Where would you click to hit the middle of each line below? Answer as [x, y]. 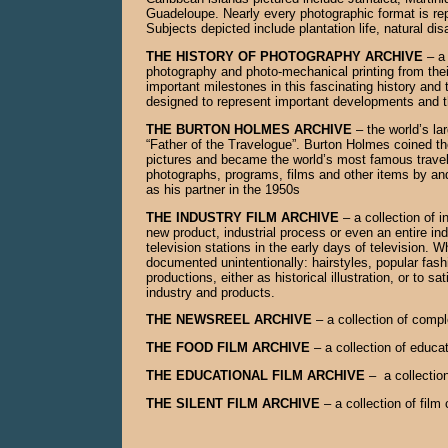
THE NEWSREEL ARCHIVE [229, 320]
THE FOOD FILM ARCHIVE [228, 348]
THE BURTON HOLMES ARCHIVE [251, 129]
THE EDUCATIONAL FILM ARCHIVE [255, 375]
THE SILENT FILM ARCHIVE [233, 403]
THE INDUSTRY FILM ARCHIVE [244, 217]
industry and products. [210, 292]
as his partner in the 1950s [223, 189]
